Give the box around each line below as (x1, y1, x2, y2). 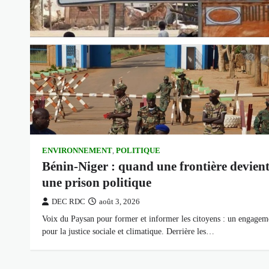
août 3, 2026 (99, 198, 140, 207)
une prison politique (42, 175, 151, 190)
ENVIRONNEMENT (42, 147, 112, 156)
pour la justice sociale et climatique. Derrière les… (42, 226, 214, 237)
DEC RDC (52, 198, 85, 207)
